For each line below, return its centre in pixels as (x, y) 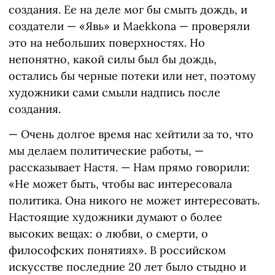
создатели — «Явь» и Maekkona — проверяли (129, 26)
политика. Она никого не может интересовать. (134, 201)
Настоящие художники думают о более (115, 217)
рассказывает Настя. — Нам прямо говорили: (129, 168)
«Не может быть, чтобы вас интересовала (120, 184)
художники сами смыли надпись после (114, 93)
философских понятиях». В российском (117, 250)
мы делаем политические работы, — (106, 151)
